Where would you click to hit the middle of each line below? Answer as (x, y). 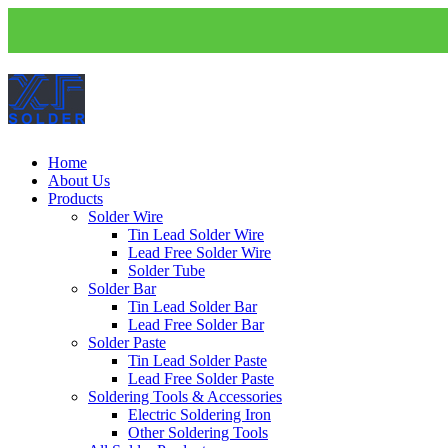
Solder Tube (166, 270)
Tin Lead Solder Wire (196, 234)
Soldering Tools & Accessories (185, 396)
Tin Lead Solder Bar (192, 306)
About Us (79, 180)
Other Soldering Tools (198, 432)
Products (75, 198)
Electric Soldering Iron (199, 414)
